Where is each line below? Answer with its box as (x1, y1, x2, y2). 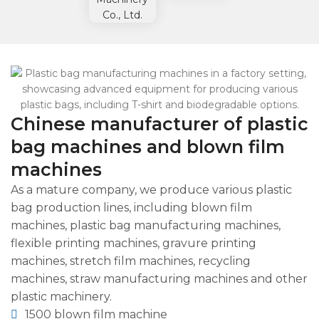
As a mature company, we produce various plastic (11, 182, 292, 197)
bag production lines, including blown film (11, 200, 252, 214)
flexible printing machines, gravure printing (11, 236, 256, 250)
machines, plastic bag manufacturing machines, (11, 218, 281, 232)
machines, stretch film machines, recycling (11, 253, 251, 268)
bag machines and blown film (11, 135, 285, 157)
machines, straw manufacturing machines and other (11, 271, 308, 286)
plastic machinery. (11, 289, 112, 303)
